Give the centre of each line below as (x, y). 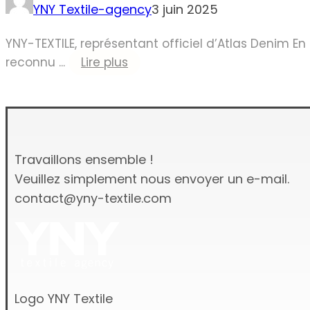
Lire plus (104, 62)
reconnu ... (37, 62)
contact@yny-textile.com (93, 198)
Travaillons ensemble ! (84, 159)
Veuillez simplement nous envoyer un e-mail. (152, 179)
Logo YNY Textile (64, 298)
